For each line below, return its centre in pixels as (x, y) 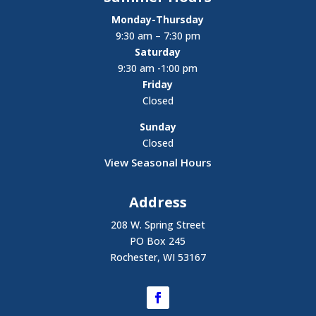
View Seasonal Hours (158, 163)
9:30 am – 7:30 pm (158, 36)
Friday (158, 85)
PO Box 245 (158, 241)
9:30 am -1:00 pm (158, 68)
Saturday (158, 52)
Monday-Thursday (158, 20)
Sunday (158, 127)
